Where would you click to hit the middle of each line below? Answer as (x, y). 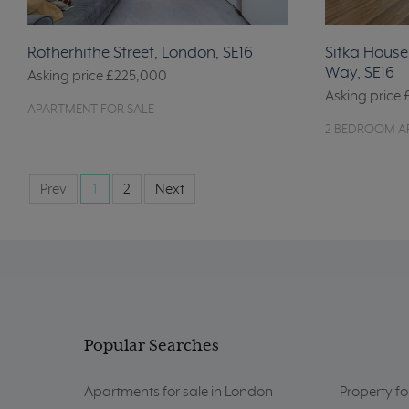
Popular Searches (152, 346)
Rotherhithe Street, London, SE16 (140, 53)
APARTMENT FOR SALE (91, 110)
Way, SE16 (360, 73)
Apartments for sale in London (178, 393)
